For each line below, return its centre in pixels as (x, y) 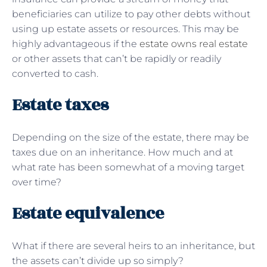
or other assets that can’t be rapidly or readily (117, 58)
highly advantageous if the (76, 44)
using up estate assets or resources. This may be (125, 29)
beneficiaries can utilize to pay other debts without (131, 14)
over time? (37, 182)
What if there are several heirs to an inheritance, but (133, 246)
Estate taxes (60, 105)
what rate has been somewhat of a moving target (128, 167)
